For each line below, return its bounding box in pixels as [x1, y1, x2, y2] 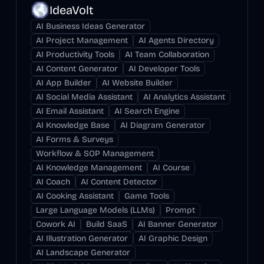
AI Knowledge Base [35, 120, 110, 130]
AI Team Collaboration [124, 49, 209, 60]
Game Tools [124, 191, 169, 201]
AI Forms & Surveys [35, 134, 113, 144]
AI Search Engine [114, 106, 180, 116]
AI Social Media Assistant [35, 92, 133, 102]
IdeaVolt [49, 3, 93, 17]
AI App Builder [35, 78, 91, 88]
